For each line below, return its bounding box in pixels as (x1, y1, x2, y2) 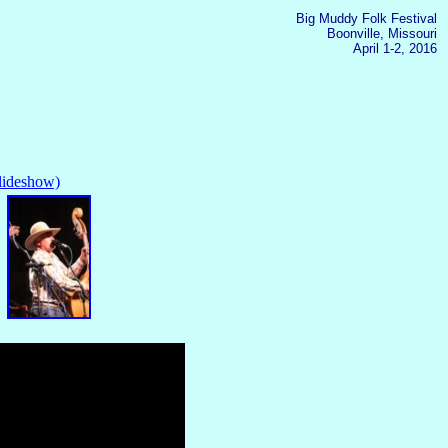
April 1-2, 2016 (353, 41, 437, 56)
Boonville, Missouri (327, 26, 437, 41)
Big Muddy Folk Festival (296, 11, 437, 26)
